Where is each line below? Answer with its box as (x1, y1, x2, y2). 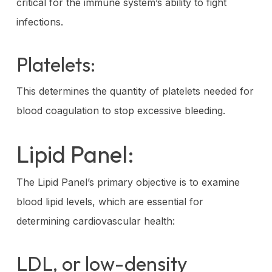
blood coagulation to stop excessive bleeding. (16, 104, 225, 117)
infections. (16, 15, 63, 28)
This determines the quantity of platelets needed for (16, 84, 254, 97)
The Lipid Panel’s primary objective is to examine (16, 175, 240, 188)
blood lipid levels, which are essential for (16, 195, 203, 208)
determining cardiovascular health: (16, 214, 175, 227)
